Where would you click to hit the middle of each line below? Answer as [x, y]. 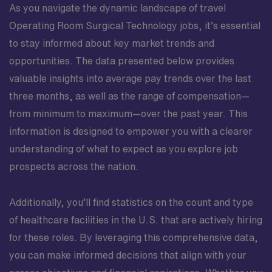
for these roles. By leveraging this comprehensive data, [134, 237]
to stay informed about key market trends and [112, 43]
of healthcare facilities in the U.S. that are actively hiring [136, 219]
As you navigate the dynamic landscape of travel [117, 8]
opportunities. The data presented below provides [122, 60]
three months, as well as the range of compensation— [129, 96]
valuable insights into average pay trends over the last [130, 78]
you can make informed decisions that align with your [128, 255]
